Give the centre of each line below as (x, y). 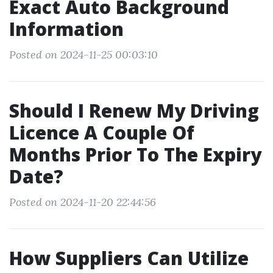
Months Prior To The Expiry (135, 154)
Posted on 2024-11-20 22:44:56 (83, 202)
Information (66, 29)
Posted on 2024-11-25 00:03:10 (83, 55)
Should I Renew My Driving (134, 111)
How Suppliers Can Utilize (129, 258)
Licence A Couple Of (102, 133)
